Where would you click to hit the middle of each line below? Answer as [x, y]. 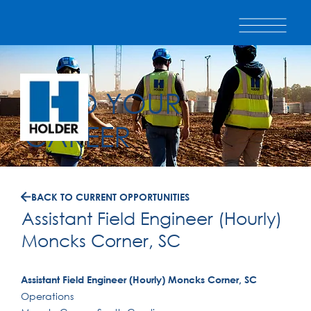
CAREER [78, 135]
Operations [47, 296]
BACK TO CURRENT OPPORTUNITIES [111, 196]
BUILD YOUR [103, 102]
